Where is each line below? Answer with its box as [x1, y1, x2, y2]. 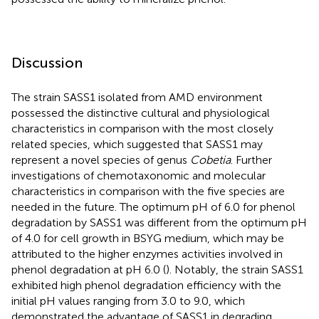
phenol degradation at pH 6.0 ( [11, 262, 166, 276]
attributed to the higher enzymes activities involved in [11, 246, 283, 261]
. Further [231, 152, 272, 167]
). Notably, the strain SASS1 [166, 262, 303, 276]
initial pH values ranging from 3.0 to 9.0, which [11, 293, 245, 308]
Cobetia [190, 152, 231, 167]
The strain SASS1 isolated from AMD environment [11, 90, 263, 104]
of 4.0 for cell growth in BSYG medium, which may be [11, 231, 284, 245]
